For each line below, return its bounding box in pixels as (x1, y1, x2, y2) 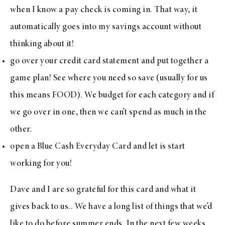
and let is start (131, 142, 185, 151)
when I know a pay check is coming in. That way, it (10, 5, 197, 15)
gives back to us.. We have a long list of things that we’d (10, 202, 212, 211)
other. (10, 125, 32, 134)
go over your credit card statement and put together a (10, 56, 209, 66)
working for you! (10, 159, 72, 168)
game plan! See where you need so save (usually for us (10, 73, 208, 83)
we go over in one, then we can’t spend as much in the (10, 107, 207, 117)
